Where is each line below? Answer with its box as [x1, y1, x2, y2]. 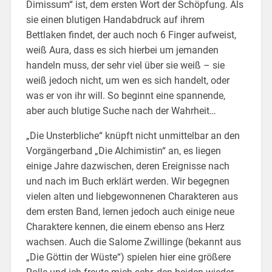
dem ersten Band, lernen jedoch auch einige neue [25, 205, 234, 217]
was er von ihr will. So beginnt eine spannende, [25, 89, 225, 101]
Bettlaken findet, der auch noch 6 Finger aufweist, [25, 29, 236, 41]
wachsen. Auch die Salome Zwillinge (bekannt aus [25, 236, 241, 248]
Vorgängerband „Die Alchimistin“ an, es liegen [25, 144, 221, 157]
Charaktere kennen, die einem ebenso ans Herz [25, 220, 225, 233]
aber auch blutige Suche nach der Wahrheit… [25, 104, 219, 117]
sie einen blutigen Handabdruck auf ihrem [25, 13, 205, 25]
